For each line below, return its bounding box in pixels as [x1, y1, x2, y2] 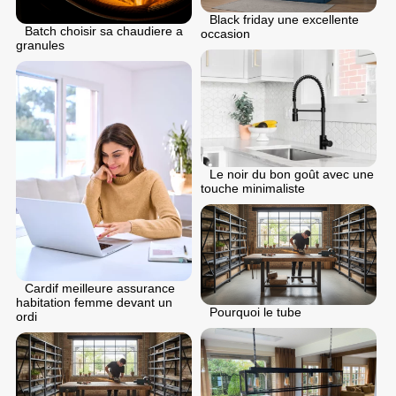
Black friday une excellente [209, 11, 359, 27]
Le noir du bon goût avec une [209, 166, 374, 181]
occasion [201, 26, 250, 41]
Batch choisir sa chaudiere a [25, 24, 183, 39]
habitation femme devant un [16, 295, 172, 310]
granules [16, 38, 65, 53]
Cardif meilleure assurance [25, 281, 175, 296]
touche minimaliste [201, 180, 305, 195]
